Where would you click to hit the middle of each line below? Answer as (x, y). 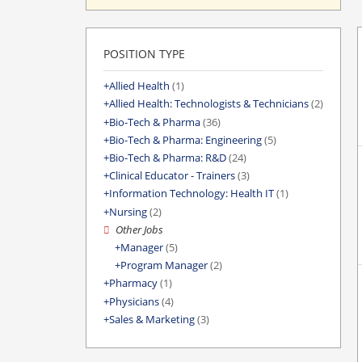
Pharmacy (133, 284)
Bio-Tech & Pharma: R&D (168, 158)
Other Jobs (140, 229)
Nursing (128, 212)
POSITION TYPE (144, 54)
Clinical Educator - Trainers (172, 176)
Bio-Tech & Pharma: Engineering (185, 140)
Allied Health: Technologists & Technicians (209, 104)
